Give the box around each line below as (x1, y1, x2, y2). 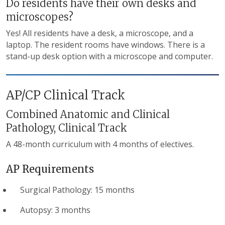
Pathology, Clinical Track (6, 121, 127, 134)
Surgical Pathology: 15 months (20, 184, 135, 195)
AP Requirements (6, 162, 94, 175)
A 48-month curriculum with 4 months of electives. (6, 138, 194, 150)
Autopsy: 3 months (20, 204, 90, 215)
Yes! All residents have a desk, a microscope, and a (6, 27, 193, 39)
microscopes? (6, 10, 76, 23)
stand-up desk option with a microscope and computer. (6, 50, 215, 62)
